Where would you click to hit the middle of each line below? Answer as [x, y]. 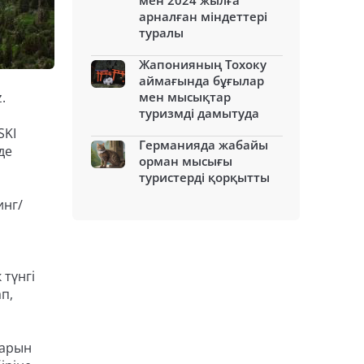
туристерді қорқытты [204, 177]
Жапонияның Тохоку [203, 64]
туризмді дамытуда [199, 113]
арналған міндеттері [203, 16]
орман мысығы [186, 161]
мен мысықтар [185, 97]
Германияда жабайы [204, 145]
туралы [161, 32]
